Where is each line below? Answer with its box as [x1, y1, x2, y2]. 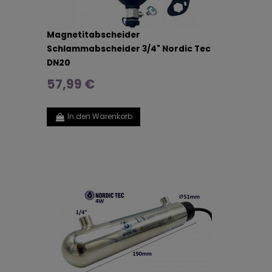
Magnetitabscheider [47, 29, 141, 41]
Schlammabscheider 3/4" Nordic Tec [47, 43, 211, 55]
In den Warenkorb [67, 111, 132, 122]
